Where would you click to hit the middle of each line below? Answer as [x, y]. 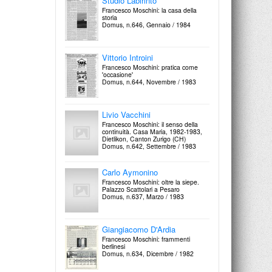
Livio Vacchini [126, 115]
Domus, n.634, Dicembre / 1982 [148, 253]
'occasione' [117, 75]
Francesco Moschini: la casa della [149, 10]
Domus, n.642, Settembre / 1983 [149, 146]
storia [110, 17]
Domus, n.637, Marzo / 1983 [143, 196]
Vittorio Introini [127, 58]
